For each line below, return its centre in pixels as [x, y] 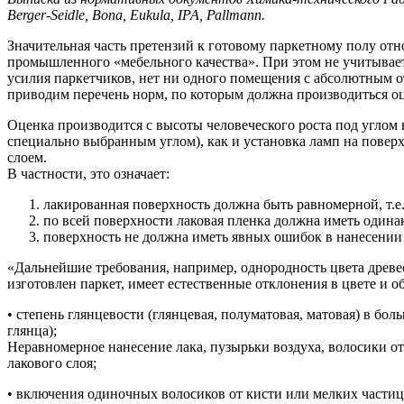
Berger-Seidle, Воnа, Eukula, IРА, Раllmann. [136, 14]
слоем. [27, 157]
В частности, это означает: [88, 173]
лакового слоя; [52, 363]
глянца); [32, 330]
